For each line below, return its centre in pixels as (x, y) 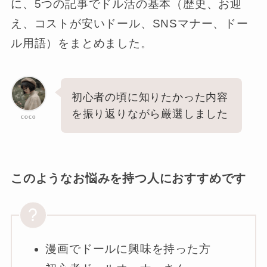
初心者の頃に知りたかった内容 (150, 97)
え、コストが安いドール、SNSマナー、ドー (129, 24)
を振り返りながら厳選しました (150, 114)
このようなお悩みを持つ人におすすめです (128, 178)
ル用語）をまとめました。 (81, 44)
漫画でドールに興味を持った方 (128, 249)
